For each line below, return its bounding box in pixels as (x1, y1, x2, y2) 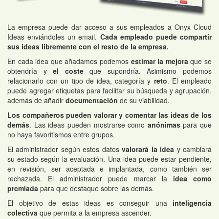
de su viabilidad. (118, 95, 170, 105)
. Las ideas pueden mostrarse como (29, 119, 148, 130)
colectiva (7, 207, 38, 218)
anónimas (147, 119, 180, 130)
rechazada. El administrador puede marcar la (7, 173, 173, 183)
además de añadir (7, 95, 66, 105)
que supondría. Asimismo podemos (83, 66, 212, 76)
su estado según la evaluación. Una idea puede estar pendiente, (7, 153, 212, 164)
